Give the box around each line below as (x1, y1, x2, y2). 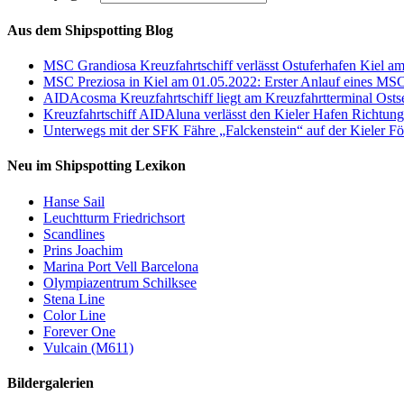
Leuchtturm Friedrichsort (43, 209, 185, 225)
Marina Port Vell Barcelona (43, 258, 198, 274)
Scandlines (43, 225, 105, 242)
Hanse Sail (43, 193, 105, 209)
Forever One (43, 323, 115, 339)
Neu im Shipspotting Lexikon (7, 158, 186, 174)
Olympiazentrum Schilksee (43, 274, 197, 290)
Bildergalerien (7, 374, 94, 390)
